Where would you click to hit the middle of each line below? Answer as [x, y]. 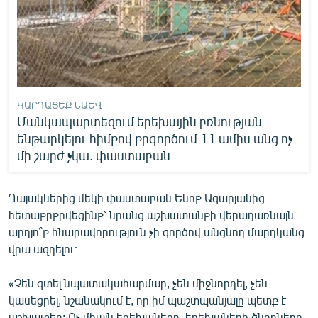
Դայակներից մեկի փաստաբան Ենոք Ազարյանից [137, 197]
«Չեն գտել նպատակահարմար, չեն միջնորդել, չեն [138, 283]
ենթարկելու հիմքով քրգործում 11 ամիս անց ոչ [155, 138]
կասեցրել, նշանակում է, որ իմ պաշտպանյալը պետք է [147, 300]
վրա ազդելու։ [43, 248]
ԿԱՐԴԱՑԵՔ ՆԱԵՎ [60, 104]
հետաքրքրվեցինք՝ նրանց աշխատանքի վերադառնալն [151, 214]
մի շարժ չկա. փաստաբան [94, 155]
